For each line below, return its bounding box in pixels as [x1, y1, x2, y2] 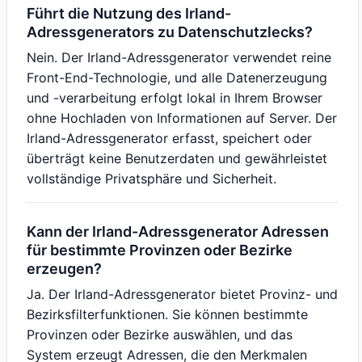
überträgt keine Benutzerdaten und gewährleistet [27, 150, 327, 166]
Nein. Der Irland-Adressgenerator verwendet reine [27, 49, 331, 65]
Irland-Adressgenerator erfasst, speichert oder [27, 130, 312, 146]
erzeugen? [27, 260, 102, 277]
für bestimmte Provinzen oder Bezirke [27, 242, 293, 259]
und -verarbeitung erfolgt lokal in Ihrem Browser [27, 90, 322, 106]
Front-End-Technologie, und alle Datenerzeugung [27, 69, 327, 86]
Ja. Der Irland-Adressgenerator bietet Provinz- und [27, 286, 338, 302]
